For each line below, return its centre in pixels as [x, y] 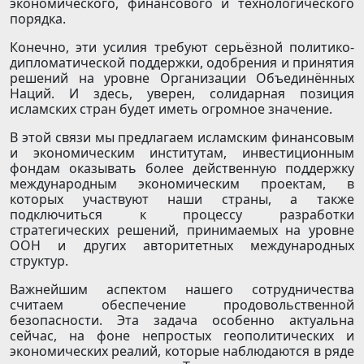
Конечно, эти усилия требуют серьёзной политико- [182, 48]
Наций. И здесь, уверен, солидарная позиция [182, 94]
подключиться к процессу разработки [182, 215]
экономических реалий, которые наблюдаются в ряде [182, 351]
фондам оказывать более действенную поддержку [182, 169]
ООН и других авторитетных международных [182, 246]
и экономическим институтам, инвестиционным [182, 153]
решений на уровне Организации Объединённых [182, 78]
